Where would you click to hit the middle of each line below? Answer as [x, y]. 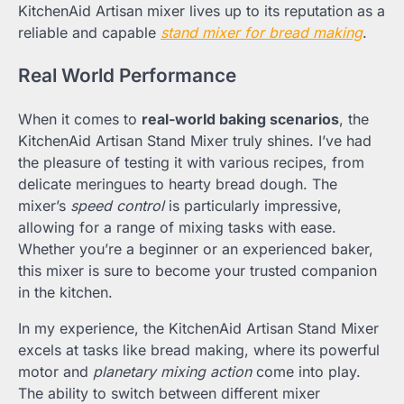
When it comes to [80, 119]
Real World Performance [127, 76]
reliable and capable [89, 32]
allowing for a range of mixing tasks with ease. [177, 228]
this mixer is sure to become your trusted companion [197, 271]
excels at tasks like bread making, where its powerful [199, 350]
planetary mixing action [172, 372]
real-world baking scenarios [240, 119]
